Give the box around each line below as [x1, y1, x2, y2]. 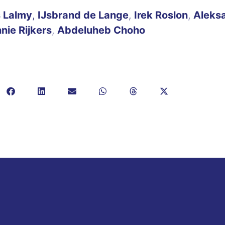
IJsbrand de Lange [38, 9, 129, 21]
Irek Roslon [134, 9, 188, 21]
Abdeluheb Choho [57, 24, 145, 36]
